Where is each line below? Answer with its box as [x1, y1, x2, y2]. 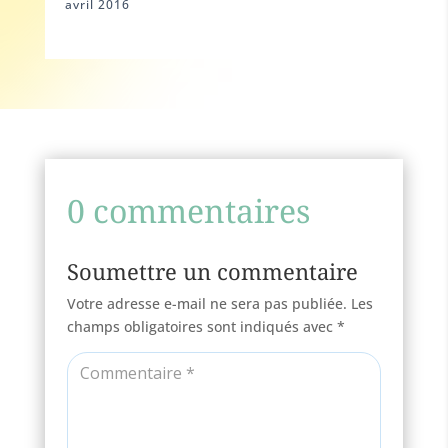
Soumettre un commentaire [67, 256, 359, 287]
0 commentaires [67, 189, 311, 233]
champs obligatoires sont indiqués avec [67, 317, 338, 337]
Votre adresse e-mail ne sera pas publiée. [67, 294, 348, 314]
